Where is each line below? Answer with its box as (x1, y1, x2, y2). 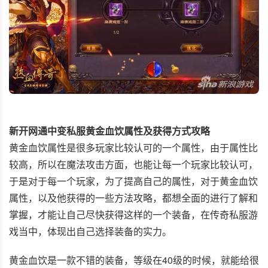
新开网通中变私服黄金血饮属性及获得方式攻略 (9, 123, 210, 138)
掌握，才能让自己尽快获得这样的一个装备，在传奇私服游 (9, 207, 258, 221)
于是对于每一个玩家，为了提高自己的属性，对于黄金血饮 (9, 173, 258, 188)
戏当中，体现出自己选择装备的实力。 (9, 224, 172, 238)
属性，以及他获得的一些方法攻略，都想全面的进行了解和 (9, 190, 258, 205)
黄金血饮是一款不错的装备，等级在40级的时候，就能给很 (9, 252, 259, 267)
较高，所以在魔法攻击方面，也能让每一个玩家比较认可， (9, 157, 258, 171)
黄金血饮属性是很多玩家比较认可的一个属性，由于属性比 (9, 140, 258, 154)
